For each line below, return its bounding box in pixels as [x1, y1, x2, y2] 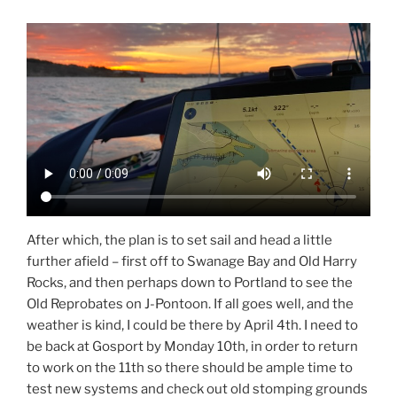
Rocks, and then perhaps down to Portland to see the [27, 274, 353, 291]
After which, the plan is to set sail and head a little [27, 231, 332, 248]
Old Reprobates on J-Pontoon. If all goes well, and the [27, 295, 354, 312]
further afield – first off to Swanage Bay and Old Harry [27, 253, 357, 269]
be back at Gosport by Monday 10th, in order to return [27, 338, 358, 354]
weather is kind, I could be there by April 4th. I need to [27, 316, 358, 333]
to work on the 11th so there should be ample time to [27, 359, 353, 376]
